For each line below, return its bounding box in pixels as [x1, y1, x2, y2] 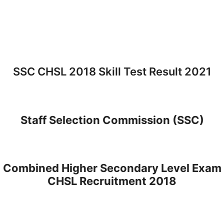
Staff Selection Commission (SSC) [20, 113, 204, 126]
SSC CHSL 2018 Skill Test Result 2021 [12, 65, 211, 78]
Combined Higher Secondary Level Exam [2, 161, 221, 175]
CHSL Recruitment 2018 [47, 174, 176, 188]
